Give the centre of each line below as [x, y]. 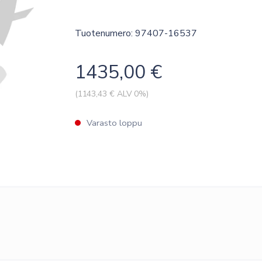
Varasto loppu [114, 123]
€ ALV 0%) [128, 94]
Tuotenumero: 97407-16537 [136, 33]
